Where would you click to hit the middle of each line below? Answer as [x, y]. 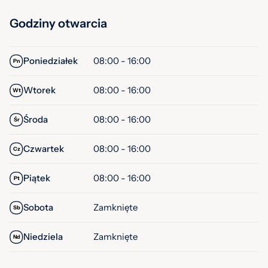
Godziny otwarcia [58, 23]
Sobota [38, 207]
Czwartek [44, 149]
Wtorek [39, 90]
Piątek [37, 178]
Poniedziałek [51, 61]
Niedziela [43, 237]
